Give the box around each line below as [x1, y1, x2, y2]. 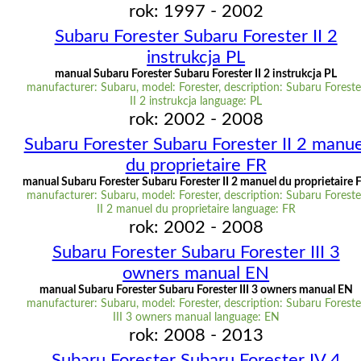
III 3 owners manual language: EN [112, 312, 280, 324]
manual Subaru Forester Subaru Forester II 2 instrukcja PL [55, 68, 338, 81]
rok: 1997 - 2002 [128, 2, 263, 21]
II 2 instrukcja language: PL [130, 96, 263, 108]
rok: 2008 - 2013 [128, 326, 263, 345]
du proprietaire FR [125, 156, 267, 175]
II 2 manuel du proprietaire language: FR [96, 204, 296, 216]
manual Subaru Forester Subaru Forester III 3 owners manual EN [39, 284, 353, 297]
